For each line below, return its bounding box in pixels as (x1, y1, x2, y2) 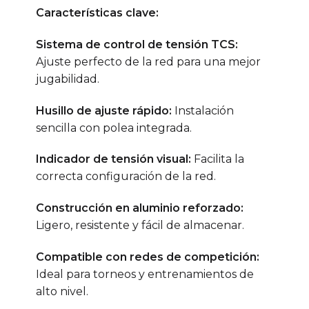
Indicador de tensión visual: (35, 152, 191, 166)
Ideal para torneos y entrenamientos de (35, 268, 254, 281)
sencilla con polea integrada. (35, 121, 192, 134)
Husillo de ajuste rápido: (35, 103, 172, 117)
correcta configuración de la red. (35, 170, 216, 183)
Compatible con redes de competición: (35, 250, 259, 263)
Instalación (171, 103, 234, 117)
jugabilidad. (35, 72, 99, 86)
